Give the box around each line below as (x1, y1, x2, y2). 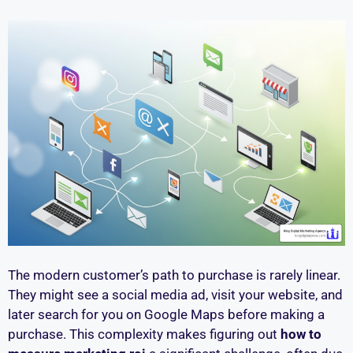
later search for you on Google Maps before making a (8, 307, 325, 323)
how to (281, 326, 321, 343)
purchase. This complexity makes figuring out (8, 326, 281, 343)
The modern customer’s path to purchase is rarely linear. (8, 267, 340, 284)
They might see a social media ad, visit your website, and (8, 287, 343, 303)
